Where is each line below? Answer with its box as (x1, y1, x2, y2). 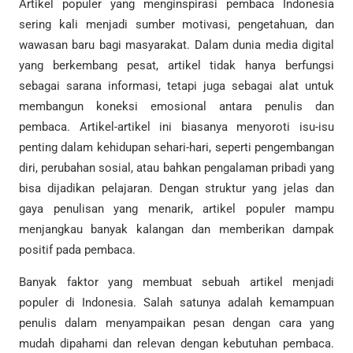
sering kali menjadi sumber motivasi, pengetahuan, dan (19, 17, 334, 32)
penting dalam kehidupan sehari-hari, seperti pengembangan (19, 139, 334, 154)
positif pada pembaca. (19, 242, 136, 257)
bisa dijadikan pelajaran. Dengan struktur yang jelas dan (19, 180, 334, 195)
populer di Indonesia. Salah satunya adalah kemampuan (19, 295, 334, 310)
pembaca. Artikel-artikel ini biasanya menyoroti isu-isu (19, 119, 334, 134)
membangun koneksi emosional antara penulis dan (19, 98, 334, 113)
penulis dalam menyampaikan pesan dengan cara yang (19, 315, 334, 330)
